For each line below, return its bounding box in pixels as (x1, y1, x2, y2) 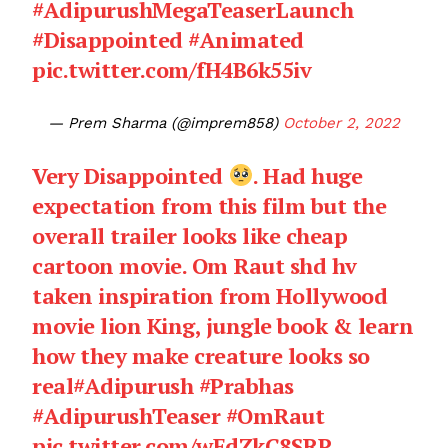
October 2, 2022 (283, 114, 400, 133)
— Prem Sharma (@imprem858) (48, 114, 283, 133)
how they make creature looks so (32, 341, 370, 371)
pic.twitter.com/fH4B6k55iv (32, 55, 312, 85)
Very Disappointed (32, 161, 229, 191)
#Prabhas (198, 371, 294, 401)
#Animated (188, 25, 304, 55)
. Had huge (253, 161, 363, 191)
